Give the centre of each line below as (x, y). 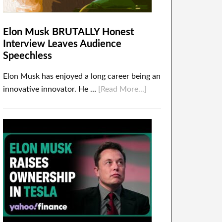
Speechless (28, 56)
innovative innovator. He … (51, 89)
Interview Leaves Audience (62, 44)
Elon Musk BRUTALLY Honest (68, 32)
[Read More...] (122, 89)
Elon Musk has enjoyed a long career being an (82, 76)
